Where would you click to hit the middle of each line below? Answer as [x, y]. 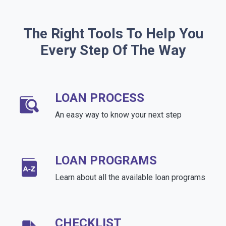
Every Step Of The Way [113, 50]
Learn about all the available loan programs [130, 178]
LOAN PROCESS [100, 98]
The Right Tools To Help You [113, 34]
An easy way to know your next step [118, 115]
